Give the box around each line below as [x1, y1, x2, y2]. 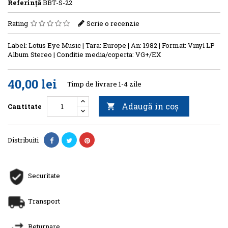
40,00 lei [8, 75, 57, 92]
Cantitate [8, 101, 42, 111]
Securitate [28, 170, 60, 180]
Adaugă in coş [122, 100, 179, 111]
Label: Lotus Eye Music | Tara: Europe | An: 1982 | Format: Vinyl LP [8, 40, 215, 50]
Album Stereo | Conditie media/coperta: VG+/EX [8, 49, 161, 59]
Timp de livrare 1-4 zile [67, 79, 141, 89]
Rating [8, 18, 30, 28]
